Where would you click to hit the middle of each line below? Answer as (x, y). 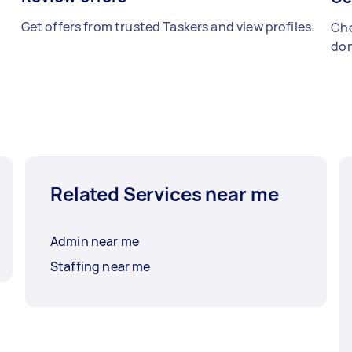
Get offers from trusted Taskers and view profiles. (168, 26)
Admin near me (95, 241)
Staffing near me (101, 266)
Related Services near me (165, 193)
